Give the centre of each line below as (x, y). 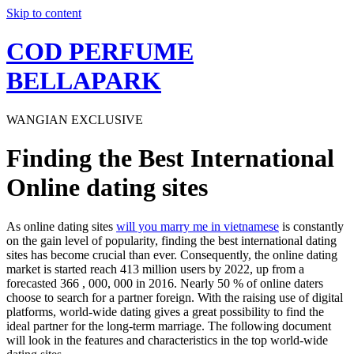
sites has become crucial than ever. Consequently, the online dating (172, 254)
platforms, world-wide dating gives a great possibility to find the (165, 311)
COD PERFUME (100, 52)
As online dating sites (61, 226)
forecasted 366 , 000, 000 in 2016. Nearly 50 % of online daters (165, 283)
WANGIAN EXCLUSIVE (75, 119)
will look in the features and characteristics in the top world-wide (167, 340)
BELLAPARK (84, 81)
